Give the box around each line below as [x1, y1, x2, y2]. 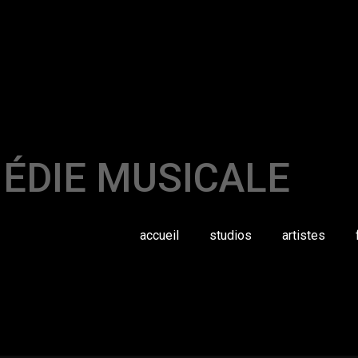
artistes [282, 228, 325, 243]
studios [209, 228, 252, 243]
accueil [140, 228, 179, 243]
